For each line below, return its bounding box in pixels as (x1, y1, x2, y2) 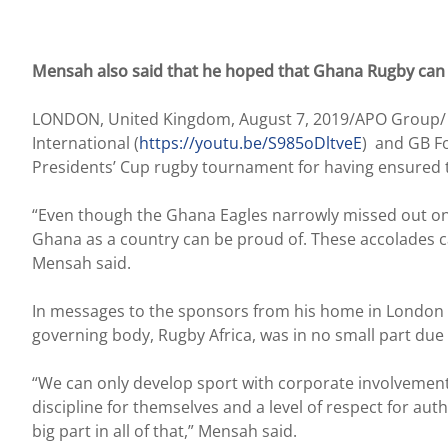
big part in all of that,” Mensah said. (32, 419, 297, 442)
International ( (32, 131, 139, 154)
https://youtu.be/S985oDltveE (139, 131, 362, 154)
